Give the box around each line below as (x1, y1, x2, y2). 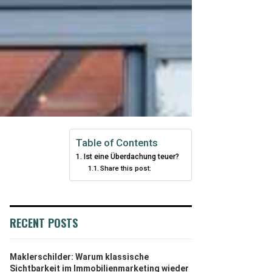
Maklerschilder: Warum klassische (10, 252, 149, 262)
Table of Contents (76, 137, 158, 149)
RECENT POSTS (10, 215, 78, 231)
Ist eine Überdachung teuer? (83, 152, 179, 161)
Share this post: (100, 164, 152, 172)
